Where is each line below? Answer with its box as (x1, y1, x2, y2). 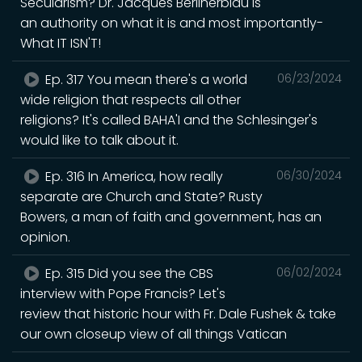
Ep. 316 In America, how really (42, 166, 224, 186)
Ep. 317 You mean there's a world (42, 69, 248, 89)
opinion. (20, 227, 70, 246)
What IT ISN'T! (20, 33, 101, 53)
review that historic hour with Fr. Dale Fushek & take (20, 304, 336, 323)
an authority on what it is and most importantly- (20, 13, 323, 32)
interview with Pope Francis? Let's (20, 284, 225, 303)
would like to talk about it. (20, 130, 179, 149)
